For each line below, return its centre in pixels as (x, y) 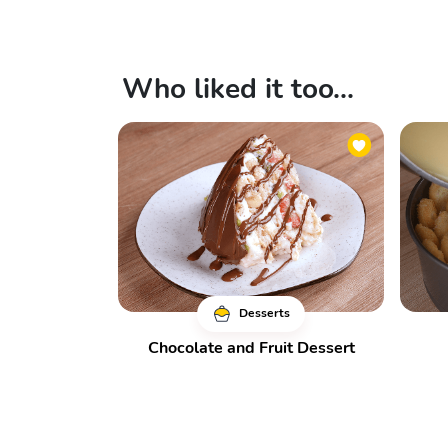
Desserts (262, 312)
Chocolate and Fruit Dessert (251, 348)
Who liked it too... (238, 89)
